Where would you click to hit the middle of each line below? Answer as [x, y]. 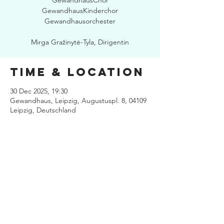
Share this [54, 165]
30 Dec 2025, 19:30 [39, 91]
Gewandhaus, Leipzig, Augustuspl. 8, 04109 [78, 100]
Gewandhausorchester [80, 21]
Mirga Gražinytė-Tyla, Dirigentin [80, 42]
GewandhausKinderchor [80, 10]
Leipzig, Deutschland [43, 110]
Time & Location [77, 72]
